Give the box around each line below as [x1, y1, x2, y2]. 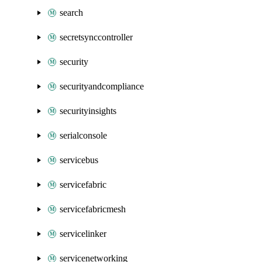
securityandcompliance [60, 81, 144, 91]
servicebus [60, 155, 98, 165]
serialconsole [60, 130, 107, 140]
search [60, 8, 83, 18]
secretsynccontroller [60, 32, 133, 42]
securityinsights [60, 106, 116, 116]
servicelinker [60, 229, 106, 239]
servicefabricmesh [60, 204, 126, 214]
